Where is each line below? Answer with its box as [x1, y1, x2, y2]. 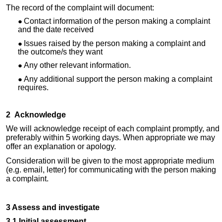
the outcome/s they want [18, 47, 103, 56]
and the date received [18, 25, 94, 34]
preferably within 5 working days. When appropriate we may [6, 133, 215, 142]
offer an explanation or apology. [6, 142, 116, 151]
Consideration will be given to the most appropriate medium [6, 156, 214, 165]
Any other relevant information [24, 61, 129, 70]
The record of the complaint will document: [6, 3, 154, 12]
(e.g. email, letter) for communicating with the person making [6, 165, 216, 174]
